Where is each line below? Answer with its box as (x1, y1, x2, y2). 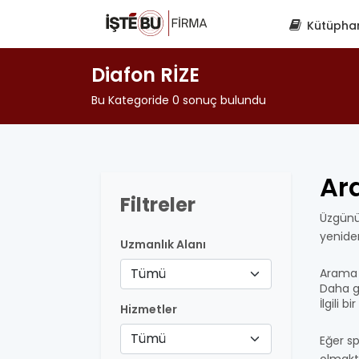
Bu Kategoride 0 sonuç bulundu (91, 92, 266, 108)
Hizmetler (120, 301, 177, 317)
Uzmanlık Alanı (120, 236, 206, 252)
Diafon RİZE (91, 62, 200, 88)
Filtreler (120, 192, 196, 218)
